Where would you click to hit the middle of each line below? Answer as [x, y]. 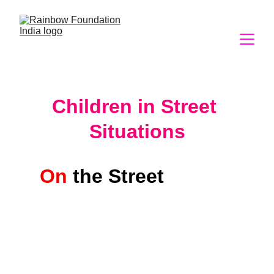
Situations [137, 131]
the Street [121, 176]
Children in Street [137, 106]
